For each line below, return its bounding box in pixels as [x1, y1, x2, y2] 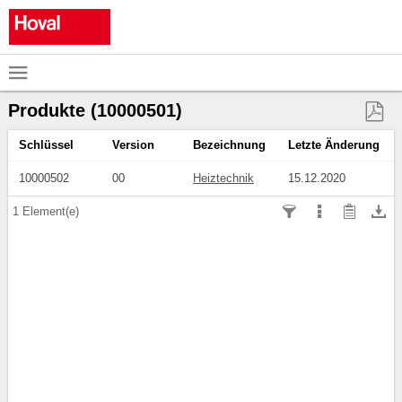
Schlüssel [19, 138, 77, 152]
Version [112, 138, 158, 152]
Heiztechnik [193, 171, 254, 185]
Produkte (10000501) [8, 100, 182, 120]
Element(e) [22, 205, 79, 218]
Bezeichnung [193, 138, 266, 152]
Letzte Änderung [288, 138, 383, 152]
